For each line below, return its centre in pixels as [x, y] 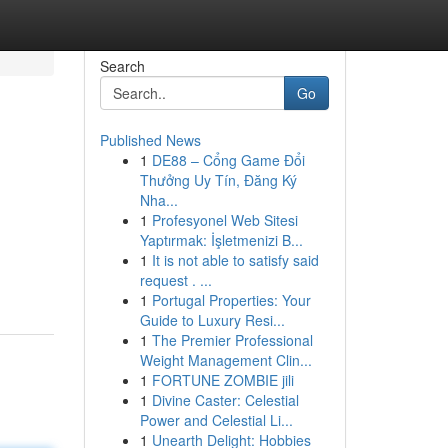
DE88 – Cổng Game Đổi [228, 160]
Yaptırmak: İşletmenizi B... [221, 240]
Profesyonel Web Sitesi [224, 220]
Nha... [158, 200]
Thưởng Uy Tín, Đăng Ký [218, 180]
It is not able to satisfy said [235, 260]
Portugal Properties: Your [231, 300]
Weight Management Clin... [225, 360]
